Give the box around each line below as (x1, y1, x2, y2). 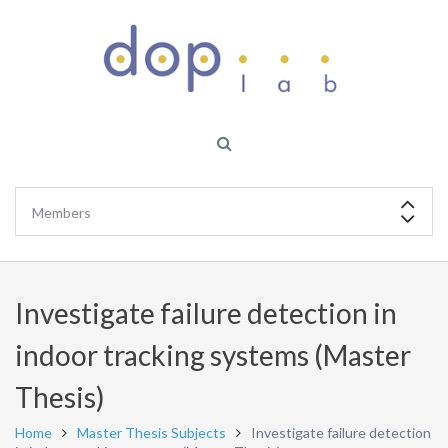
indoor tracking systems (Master (15, 338, 411, 372)
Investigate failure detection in (15, 296, 397, 330)
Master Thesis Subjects (77, 424, 226, 441)
